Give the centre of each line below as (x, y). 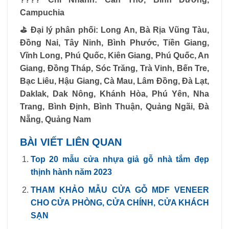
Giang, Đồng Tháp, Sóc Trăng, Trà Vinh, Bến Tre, (114, 68)
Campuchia (42, 12)
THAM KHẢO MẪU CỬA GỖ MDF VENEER (120, 190)
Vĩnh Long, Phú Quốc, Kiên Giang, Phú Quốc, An (114, 56)
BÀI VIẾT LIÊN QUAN (71, 142)
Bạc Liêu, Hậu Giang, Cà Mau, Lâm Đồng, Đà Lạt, (114, 81)
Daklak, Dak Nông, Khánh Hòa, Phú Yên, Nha (114, 94)
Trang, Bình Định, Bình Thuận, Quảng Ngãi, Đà (114, 107)
